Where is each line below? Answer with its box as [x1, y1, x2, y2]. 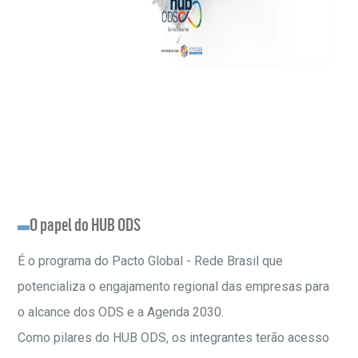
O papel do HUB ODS [30, 213, 141, 235]
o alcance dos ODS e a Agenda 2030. [18, 304, 225, 320]
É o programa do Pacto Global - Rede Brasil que [18, 253, 284, 268]
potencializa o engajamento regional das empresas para [18, 279, 330, 294]
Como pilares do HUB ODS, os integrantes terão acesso [18, 330, 330, 345]
